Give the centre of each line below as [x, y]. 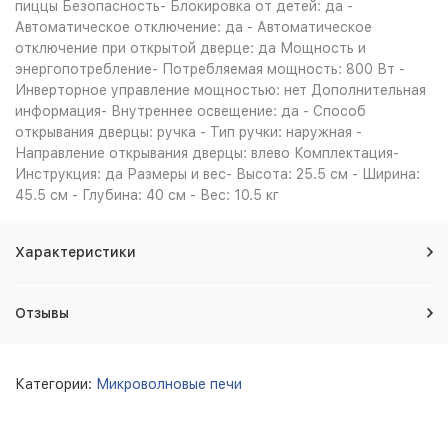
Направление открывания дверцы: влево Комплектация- [207, 153]
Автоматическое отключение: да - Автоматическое [193, 27]
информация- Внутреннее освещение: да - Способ [190, 111]
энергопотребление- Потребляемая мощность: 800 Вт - [210, 69]
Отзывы [42, 313]
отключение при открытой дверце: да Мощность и [190, 48]
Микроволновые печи [169, 384]
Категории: [55, 384]
